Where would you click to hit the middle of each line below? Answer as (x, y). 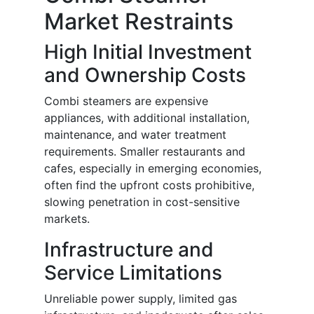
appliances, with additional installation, (147, 118)
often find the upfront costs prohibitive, (149, 185)
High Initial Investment (148, 52)
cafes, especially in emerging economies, (153, 169)
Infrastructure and (129, 250)
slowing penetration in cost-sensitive (142, 202)
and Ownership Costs (145, 75)
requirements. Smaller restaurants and (145, 152)
